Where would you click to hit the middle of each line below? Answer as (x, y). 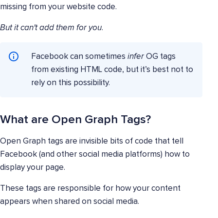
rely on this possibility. (71, 83)
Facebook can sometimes (78, 57)
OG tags (160, 57)
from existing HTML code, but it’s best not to (112, 70)
